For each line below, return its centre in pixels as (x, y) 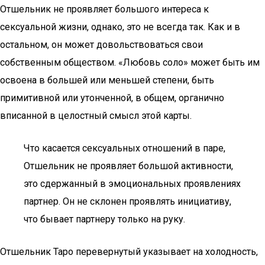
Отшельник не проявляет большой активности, (128, 166)
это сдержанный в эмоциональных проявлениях (132, 184)
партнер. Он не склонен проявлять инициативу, (127, 201)
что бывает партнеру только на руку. (104, 219)
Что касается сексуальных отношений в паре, (125, 148)
